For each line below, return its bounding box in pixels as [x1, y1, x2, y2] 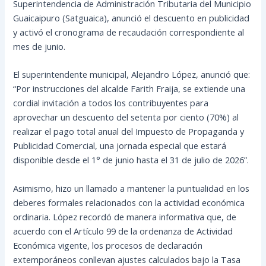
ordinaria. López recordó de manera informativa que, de [13, 210, 237, 223]
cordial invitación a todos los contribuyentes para [13, 97, 209, 109]
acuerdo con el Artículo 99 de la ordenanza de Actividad [13, 224, 233, 237]
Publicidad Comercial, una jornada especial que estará [13, 140, 227, 152]
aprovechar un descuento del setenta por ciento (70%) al [13, 111, 239, 123]
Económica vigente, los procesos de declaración [13, 239, 203, 251]
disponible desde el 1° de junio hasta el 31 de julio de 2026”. [13, 154, 252, 166]
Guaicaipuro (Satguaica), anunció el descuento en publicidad [13, 11, 250, 24]
